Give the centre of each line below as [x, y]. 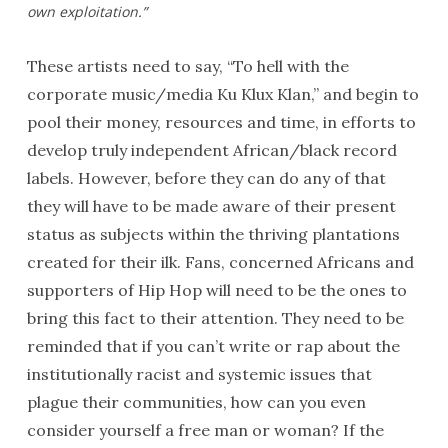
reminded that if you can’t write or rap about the [213, 346]
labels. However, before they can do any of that [206, 178]
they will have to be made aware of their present [211, 206]
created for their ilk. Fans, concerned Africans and [220, 262]
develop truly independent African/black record [211, 150]
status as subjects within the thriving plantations [213, 234]
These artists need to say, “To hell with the [187, 66]
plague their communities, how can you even [196, 402]
